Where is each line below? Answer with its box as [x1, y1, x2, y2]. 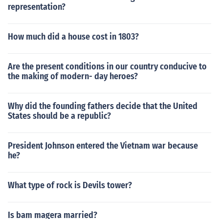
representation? [8, 1, 66, 12]
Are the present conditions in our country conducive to [8, 61, 207, 72]
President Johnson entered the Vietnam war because [8, 140, 198, 151]
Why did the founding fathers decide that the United [8, 101, 197, 111]
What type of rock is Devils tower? [8, 180, 132, 191]
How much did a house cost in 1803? [8, 31, 139, 42]
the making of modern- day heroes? [8, 71, 138, 82]
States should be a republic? [8, 110, 111, 121]
